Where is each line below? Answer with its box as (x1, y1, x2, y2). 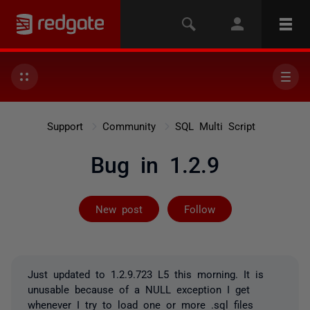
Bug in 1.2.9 (91, 152, 219, 174)
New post (95, 203, 143, 214)
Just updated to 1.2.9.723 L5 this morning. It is (28, 268, 264, 279)
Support (46, 120, 83, 131)
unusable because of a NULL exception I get (28, 284, 250, 294)
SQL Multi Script (174, 120, 255, 131)
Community (102, 120, 156, 131)
